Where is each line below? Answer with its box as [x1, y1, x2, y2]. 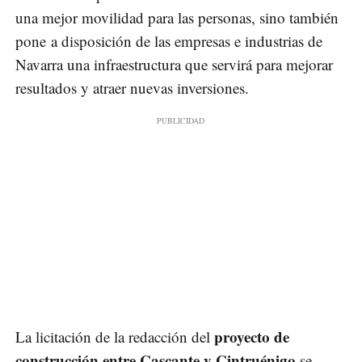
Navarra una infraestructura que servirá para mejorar [15, 53, 333, 74]
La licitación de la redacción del [15, 326, 210, 347]
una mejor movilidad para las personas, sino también [15, 6, 339, 27]
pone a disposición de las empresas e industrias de [15, 30, 322, 51]
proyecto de [210, 325, 289, 347]
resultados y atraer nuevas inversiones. [15, 77, 249, 98]
